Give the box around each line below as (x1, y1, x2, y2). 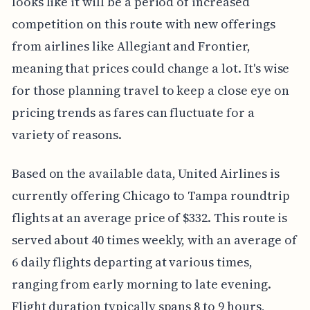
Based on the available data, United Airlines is (11, 164, 280, 182)
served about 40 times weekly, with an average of (11, 230, 297, 248)
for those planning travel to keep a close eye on (11, 81, 289, 99)
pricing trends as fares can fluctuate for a (11, 103, 255, 121)
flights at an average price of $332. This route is (11, 208, 288, 226)
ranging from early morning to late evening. (11, 275, 271, 293)
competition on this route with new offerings (11, 15, 275, 33)
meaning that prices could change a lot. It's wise (11, 59, 290, 77)
